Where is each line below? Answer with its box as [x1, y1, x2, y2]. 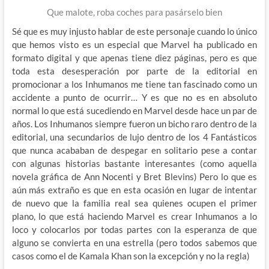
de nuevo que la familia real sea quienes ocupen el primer [11, 197, 258, 208]
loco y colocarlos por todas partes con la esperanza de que [11, 223, 258, 235]
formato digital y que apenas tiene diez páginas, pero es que [11, 52, 258, 63]
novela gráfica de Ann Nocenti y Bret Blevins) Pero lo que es [11, 171, 258, 182]
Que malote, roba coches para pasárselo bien [46, 6, 222, 17]
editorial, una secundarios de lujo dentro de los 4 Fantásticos [11, 131, 258, 142]
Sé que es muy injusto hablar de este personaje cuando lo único [11, 25, 258, 37]
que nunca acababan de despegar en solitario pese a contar [11, 144, 258, 156]
